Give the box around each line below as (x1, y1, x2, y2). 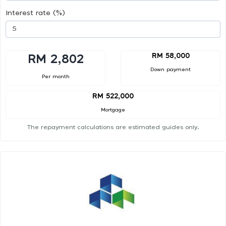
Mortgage (101, 107, 125, 113)
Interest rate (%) (6, 9, 65, 17)
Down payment (150, 67, 191, 72)
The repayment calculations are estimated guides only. (27, 124, 199, 131)
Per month (41, 74, 70, 79)
